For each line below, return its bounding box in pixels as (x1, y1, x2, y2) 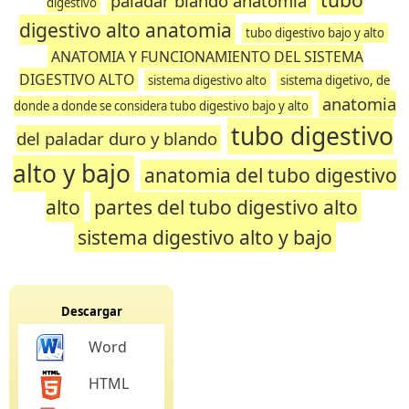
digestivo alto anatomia (19, 16, 232, 43)
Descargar (60, 303, 122, 320)
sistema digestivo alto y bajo (77, 224, 332, 250)
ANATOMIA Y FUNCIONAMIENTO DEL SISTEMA (51, 47, 363, 67)
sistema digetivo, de (280, 72, 390, 89)
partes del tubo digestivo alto (94, 194, 358, 220)
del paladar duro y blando (16, 127, 217, 150)
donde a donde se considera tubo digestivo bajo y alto (13, 98, 309, 114)
